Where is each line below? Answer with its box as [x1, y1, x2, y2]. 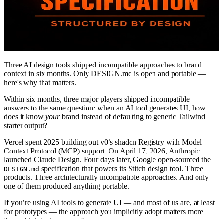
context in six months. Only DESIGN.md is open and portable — [4, 69, 206, 78]
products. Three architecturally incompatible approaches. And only [4, 173, 209, 181]
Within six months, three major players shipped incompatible [4, 94, 190, 103]
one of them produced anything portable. [4, 181, 129, 190]
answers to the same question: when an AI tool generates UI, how [4, 103, 206, 112]
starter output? [4, 121, 47, 130]
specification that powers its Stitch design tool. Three [39, 164, 203, 173]
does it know [4, 112, 45, 121]
